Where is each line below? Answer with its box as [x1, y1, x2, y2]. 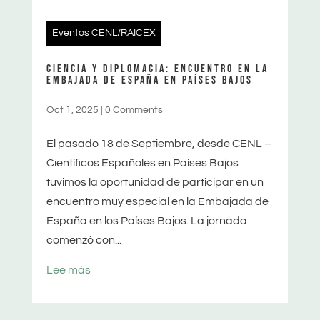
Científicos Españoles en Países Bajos [46, 156, 239, 169]
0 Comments [104, 104, 163, 115]
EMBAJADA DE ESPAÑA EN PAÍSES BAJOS [46, 73, 253, 87]
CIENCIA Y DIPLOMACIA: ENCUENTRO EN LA [46, 61, 269, 76]
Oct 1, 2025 [46, 104, 99, 115]
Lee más [46, 264, 91, 276]
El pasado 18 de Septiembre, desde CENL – [46, 137, 271, 149]
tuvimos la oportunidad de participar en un [46, 176, 264, 188]
